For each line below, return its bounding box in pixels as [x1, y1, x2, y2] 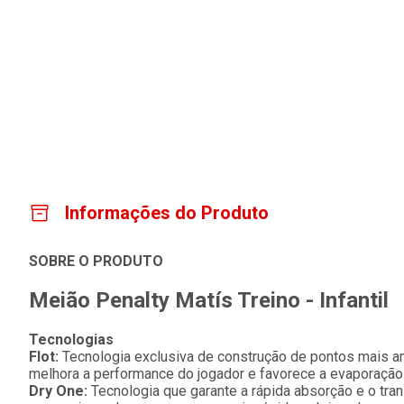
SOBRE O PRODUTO [29, 252, 163, 271]
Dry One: [29, 382, 91, 399]
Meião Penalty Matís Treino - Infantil [29, 288, 389, 314]
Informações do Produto [65, 202, 269, 225]
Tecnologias [29, 331, 114, 348]
